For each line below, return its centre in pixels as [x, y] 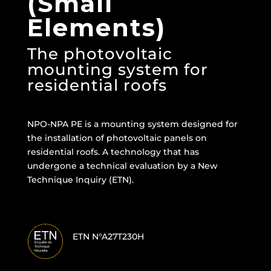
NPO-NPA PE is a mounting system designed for [132, 124]
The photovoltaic [100, 54]
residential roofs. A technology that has [113, 152]
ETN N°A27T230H [108, 236]
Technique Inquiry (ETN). [80, 179]
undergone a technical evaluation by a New [122, 165]
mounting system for [117, 69]
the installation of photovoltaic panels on [117, 138]
